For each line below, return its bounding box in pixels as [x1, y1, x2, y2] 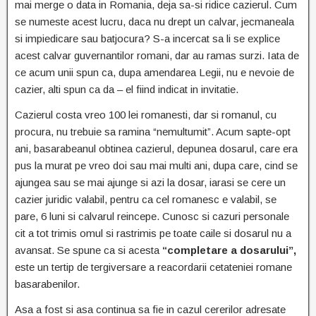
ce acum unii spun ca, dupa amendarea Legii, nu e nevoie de [15, 66, 294, 79]
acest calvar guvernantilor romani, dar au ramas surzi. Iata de [15, 49, 299, 62]
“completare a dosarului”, [162, 244, 296, 257]
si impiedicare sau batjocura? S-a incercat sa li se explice [15, 32, 280, 45]
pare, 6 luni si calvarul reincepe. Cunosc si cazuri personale [15, 210, 289, 223]
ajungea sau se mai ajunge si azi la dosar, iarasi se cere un [15, 176, 286, 189]
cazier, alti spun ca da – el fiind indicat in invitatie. [15, 83, 238, 96]
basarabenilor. [15, 278, 80, 291]
